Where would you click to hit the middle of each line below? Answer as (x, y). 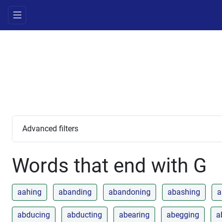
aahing (29, 192)
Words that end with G (109, 166)
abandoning (130, 192)
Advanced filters (50, 129)
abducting (84, 215)
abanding (75, 192)
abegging (183, 215)
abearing (134, 215)
